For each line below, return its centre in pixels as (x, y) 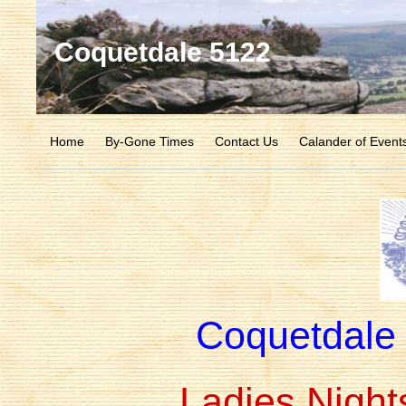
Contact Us (246, 141)
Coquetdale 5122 (163, 53)
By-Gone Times (150, 141)
